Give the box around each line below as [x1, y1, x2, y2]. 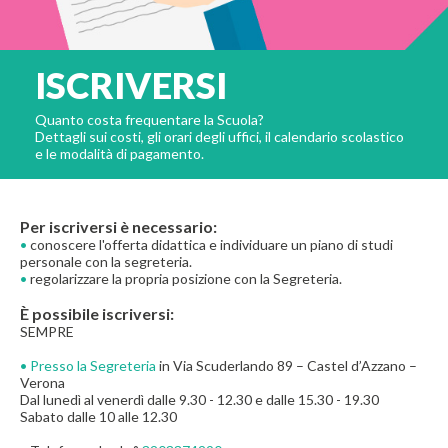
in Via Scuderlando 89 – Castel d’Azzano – [156, 357, 417, 375]
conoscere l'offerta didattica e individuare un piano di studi [27, 236, 393, 254]
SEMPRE [20, 323, 74, 341]
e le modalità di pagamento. [35, 145, 204, 163]
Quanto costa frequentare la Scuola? [35, 111, 264, 129]
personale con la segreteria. [20, 253, 192, 271]
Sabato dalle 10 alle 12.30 [20, 408, 177, 426]
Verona [20, 374, 65, 392]
